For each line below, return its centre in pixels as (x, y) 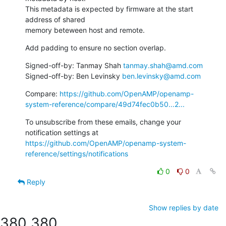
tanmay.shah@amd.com (163, 65)
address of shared (55, 19)
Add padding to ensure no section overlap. (96, 47)
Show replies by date (184, 207)
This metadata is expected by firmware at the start (109, 9)
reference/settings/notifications (77, 153)
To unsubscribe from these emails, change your (103, 122)
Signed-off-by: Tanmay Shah (74, 65)
